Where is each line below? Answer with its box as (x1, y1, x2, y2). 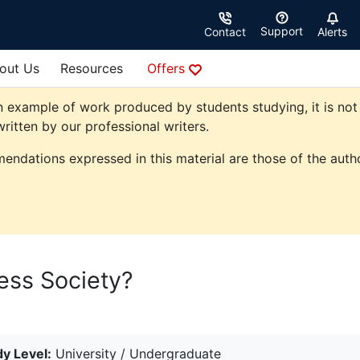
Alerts (317, 25, 347, 39)
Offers (147, 60, 189, 77)
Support (260, 24, 303, 39)
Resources (60, 60, 123, 77)
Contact (204, 25, 246, 39)
